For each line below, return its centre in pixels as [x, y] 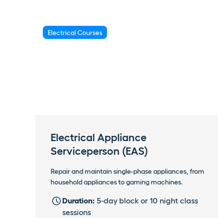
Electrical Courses [75, 32]
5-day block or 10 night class [146, 200]
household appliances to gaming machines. [117, 182]
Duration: [79, 200]
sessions [77, 212]
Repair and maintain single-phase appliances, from [127, 171]
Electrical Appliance [99, 137]
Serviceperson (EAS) [99, 151]
